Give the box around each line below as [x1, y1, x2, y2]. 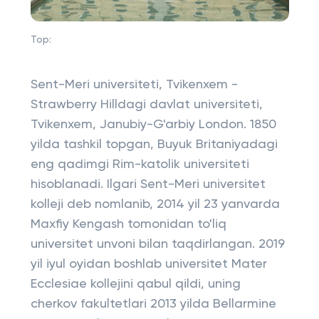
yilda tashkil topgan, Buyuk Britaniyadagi [30, 138, 278, 151]
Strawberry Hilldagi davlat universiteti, [30, 98, 263, 111]
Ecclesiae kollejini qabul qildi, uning [30, 278, 241, 291]
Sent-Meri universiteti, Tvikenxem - [30, 78, 238, 91]
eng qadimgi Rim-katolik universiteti [30, 158, 249, 171]
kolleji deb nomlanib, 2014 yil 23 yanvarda [30, 198, 280, 211]
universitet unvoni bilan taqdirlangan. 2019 [30, 238, 285, 251]
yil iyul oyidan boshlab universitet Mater [30, 258, 267, 271]
